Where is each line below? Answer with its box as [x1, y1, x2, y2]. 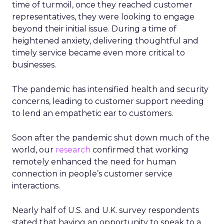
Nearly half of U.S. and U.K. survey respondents [12, 205, 199, 215]
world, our [12, 145, 55, 154]
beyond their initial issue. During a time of [12, 24, 176, 33]
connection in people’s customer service [12, 169, 172, 178]
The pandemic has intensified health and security [12, 84, 208, 94]
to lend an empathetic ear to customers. [12, 108, 173, 118]
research [55, 145, 90, 154]
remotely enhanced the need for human [12, 157, 176, 166]
